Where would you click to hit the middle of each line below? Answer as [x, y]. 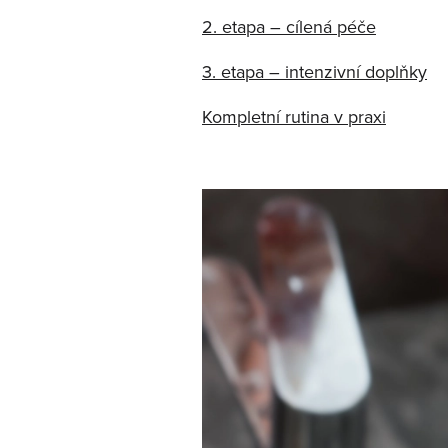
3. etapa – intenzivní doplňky [314, 71]
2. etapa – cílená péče [289, 26]
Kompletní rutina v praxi [294, 116]
